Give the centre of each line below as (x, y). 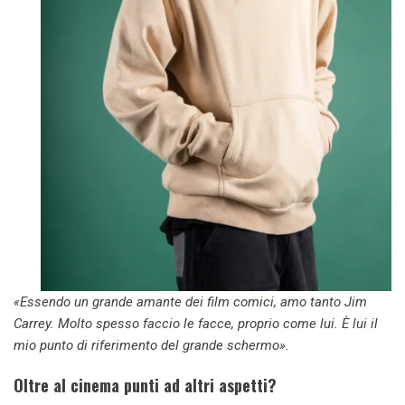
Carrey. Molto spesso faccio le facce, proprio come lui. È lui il (196, 324)
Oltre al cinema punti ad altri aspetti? (145, 385)
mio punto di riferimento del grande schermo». (151, 346)
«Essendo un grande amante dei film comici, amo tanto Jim (190, 302)
